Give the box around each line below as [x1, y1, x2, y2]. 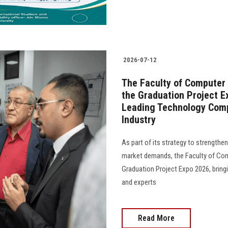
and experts [122, 178, 156, 187]
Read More [138, 213, 175, 223]
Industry [122, 113, 156, 126]
